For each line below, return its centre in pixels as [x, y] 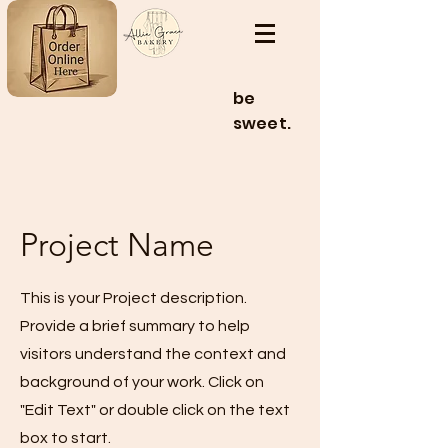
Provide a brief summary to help [135, 326]
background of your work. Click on [142, 382]
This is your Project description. [133, 298]
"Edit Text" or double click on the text [155, 410]
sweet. [264, 123]
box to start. [65, 438]
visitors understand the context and [153, 354]
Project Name [117, 245]
